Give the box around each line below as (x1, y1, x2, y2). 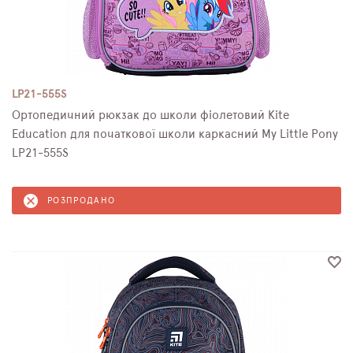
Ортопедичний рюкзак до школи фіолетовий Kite (12, 110, 289, 121)
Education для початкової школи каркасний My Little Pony (12, 128, 338, 140)
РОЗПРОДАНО (47, 196, 116, 205)
